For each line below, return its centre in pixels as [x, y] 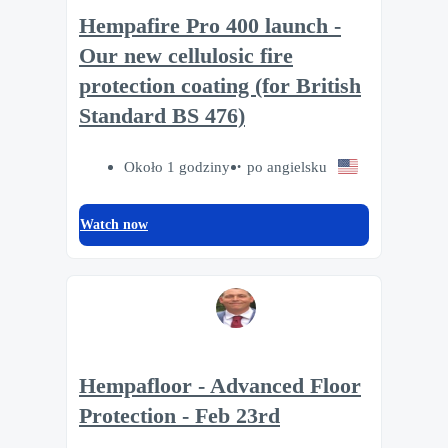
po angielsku [287, 167]
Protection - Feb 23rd [179, 415]
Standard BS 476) [162, 116]
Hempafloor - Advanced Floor [220, 385]
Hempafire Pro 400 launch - [210, 26]
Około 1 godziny [177, 167]
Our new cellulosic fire [186, 56]
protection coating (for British [220, 86]
